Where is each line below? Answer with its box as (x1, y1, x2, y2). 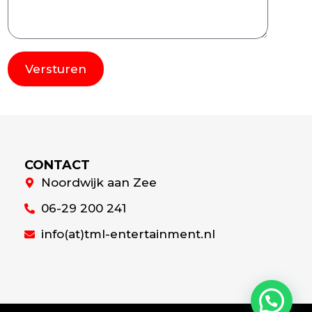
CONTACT (24, 157, 91, 173)
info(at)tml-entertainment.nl (40, 226, 215, 241)
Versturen (24, 61, 86, 76)
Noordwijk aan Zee (40, 175, 157, 189)
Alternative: (7, 88, 68, 103)
